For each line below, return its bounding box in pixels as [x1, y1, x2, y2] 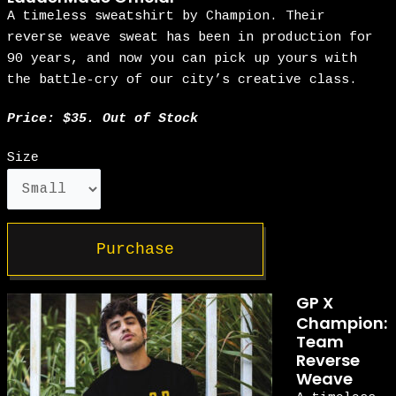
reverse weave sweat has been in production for [7, 29, 374, 45]
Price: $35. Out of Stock [7, 110, 199, 126]
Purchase [96, 240, 175, 258]
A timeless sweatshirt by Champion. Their [7, 8, 326, 24]
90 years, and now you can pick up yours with [7, 50, 358, 66]
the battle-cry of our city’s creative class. [7, 72, 358, 88]
